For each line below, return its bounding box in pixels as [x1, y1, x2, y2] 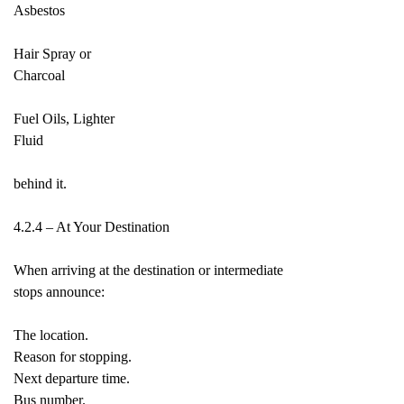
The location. [14, 327, 88, 343]
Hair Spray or [14, 46, 91, 61]
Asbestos [14, 3, 65, 18]
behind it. [14, 176, 67, 191]
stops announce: [14, 284, 105, 299]
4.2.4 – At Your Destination [14, 219, 170, 234]
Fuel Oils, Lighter [14, 111, 115, 126]
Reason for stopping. [14, 349, 132, 364]
